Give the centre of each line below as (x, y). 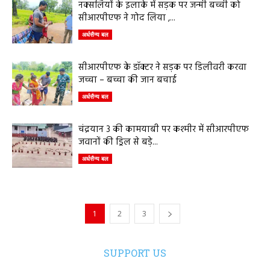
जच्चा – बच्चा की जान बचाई (127, 80)
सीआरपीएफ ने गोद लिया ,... (127, 18)
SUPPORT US (135, 253)
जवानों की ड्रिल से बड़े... (118, 142)
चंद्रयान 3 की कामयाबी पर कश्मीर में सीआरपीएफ (164, 130)
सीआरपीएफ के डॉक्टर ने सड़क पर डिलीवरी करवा (162, 67)
